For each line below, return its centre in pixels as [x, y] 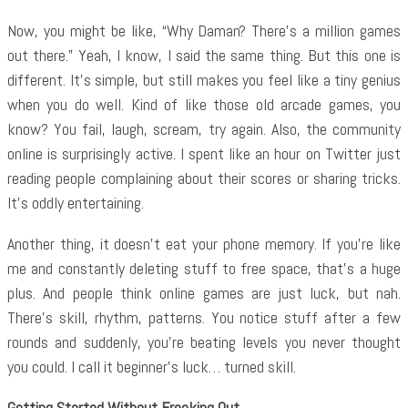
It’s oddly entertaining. [76, 203]
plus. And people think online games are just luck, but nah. [204, 293]
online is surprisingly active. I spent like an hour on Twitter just [204, 153]
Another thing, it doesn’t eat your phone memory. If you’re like [204, 244]
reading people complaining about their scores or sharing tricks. [204, 178]
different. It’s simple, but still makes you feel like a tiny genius [204, 80]
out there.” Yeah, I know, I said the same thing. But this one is [204, 55]
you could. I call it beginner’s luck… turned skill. [152, 367]
